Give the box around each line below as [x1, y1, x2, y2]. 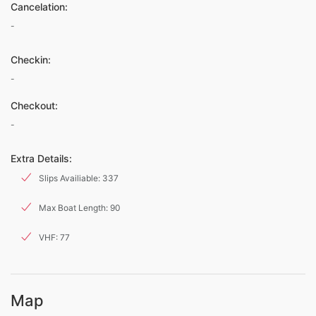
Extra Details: [11, 152, 72, 164]
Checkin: [11, 53, 51, 66]
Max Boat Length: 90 [39, 202, 121, 213]
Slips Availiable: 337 [39, 172, 119, 183]
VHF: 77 [39, 231, 70, 243]
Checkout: [11, 99, 58, 111]
